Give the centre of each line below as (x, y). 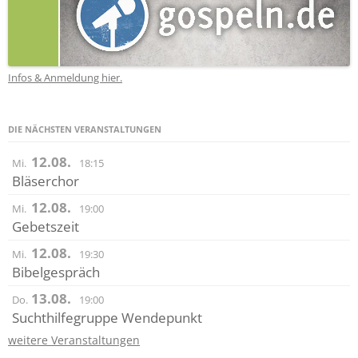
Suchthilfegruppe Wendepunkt (107, 318)
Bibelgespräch (56, 272)
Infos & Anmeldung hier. (65, 78)
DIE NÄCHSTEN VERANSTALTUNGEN (85, 129)
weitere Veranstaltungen (74, 340)
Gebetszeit (46, 227)
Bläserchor (46, 181)
